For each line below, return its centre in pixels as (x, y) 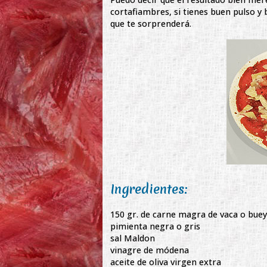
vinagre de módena (150, 250)
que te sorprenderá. (151, 23)
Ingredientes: (149, 190)
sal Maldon (133, 238)
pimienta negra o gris (156, 226)
